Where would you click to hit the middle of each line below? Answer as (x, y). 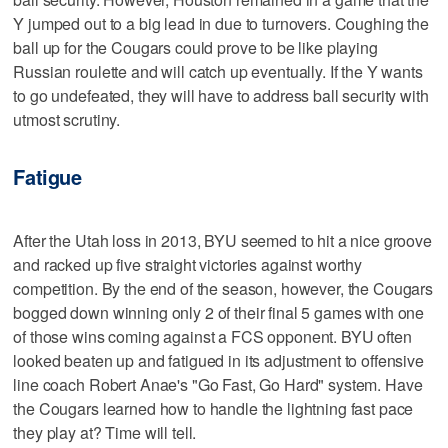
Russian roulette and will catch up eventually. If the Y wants (218, 71)
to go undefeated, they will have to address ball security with (221, 95)
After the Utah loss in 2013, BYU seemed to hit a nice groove (222, 240)
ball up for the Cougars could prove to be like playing (195, 47)
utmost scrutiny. (67, 119)
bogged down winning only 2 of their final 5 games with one (219, 312)
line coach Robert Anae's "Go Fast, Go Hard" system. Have (218, 384)
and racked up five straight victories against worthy (188, 264)
